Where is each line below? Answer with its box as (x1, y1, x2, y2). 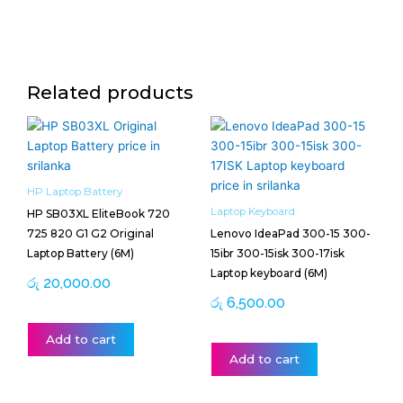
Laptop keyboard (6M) (210, 265, 327, 280)
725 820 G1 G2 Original (27, 226, 154, 240)
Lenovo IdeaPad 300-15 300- (210, 226, 371, 240)
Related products (27, 81, 193, 104)
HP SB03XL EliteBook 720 (27, 206, 170, 220)
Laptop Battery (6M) (27, 246, 134, 260)
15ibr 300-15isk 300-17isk (210, 246, 345, 260)
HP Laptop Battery (27, 184, 122, 198)
